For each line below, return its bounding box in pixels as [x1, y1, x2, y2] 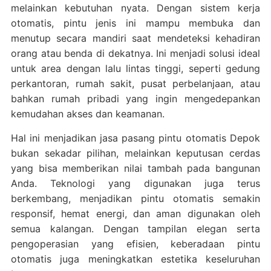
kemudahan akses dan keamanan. [10, 107, 165, 120]
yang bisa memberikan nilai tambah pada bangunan [10, 162, 261, 174]
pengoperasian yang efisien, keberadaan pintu [10, 237, 261, 250]
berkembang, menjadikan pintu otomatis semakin [10, 192, 261, 204]
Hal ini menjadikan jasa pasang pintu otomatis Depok [10, 131, 261, 144]
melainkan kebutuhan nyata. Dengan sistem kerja [10, 1, 261, 14]
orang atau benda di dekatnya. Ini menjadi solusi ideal [10, 47, 261, 59]
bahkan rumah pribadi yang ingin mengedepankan [10, 92, 261, 105]
